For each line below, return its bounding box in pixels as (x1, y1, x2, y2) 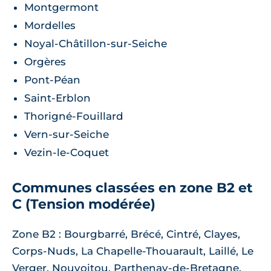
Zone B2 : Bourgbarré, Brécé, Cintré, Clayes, (12, 228, 240, 241)
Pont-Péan (24, 74, 80, 87)
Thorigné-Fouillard (24, 110, 123, 123)
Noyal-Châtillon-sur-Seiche (24, 38, 167, 50)
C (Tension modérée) (12, 196, 155, 213)
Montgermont (24, 1, 99, 14)
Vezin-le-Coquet (24, 146, 109, 159)
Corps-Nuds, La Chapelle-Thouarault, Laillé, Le (12, 245, 253, 258)
